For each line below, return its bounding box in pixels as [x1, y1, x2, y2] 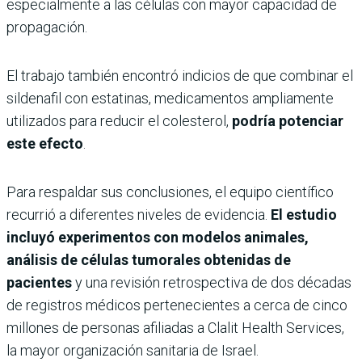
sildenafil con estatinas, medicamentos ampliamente [6, 89, 334, 107]
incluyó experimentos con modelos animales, [6, 228, 309, 246]
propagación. [6, 18, 87, 36]
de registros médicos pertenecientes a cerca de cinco [6, 296, 347, 314]
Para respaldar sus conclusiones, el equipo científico [6, 183, 334, 200]
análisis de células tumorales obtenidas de [6, 250, 291, 268]
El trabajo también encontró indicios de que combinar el [6, 66, 353, 84]
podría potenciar [232, 112, 343, 129]
